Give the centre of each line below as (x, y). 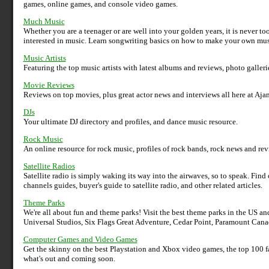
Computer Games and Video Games (80, 240)
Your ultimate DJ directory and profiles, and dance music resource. (130, 122)
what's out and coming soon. (69, 259)
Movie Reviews (49, 85)
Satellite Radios (49, 166)
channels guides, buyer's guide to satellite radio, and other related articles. (143, 186)
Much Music (44, 22)
